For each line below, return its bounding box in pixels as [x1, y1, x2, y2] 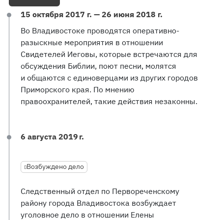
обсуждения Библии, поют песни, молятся [21, 61, 176, 71]
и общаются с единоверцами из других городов [21, 73, 198, 82]
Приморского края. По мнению [21, 84, 135, 94]
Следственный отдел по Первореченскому [21, 186, 179, 196]
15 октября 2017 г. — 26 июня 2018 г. [21, 9, 163, 19]
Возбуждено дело [27, 162, 84, 171]
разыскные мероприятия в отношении [21, 37, 163, 47]
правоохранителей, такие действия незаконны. [21, 96, 197, 106]
